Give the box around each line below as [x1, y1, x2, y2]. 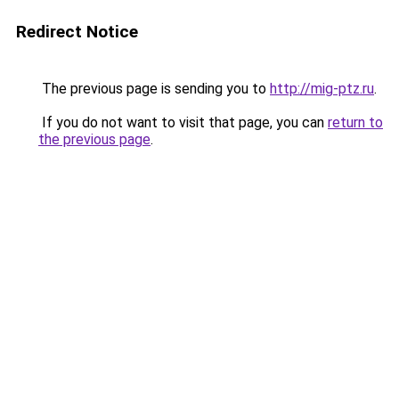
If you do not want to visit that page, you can [38, 114, 328, 131]
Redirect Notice [16, 21, 138, 42]
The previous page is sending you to [38, 80, 270, 97]
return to [328, 114, 383, 131]
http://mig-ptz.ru [270, 80, 374, 97]
